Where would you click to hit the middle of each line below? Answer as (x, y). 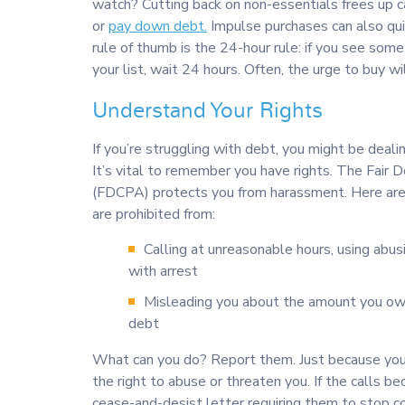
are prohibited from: (154, 215)
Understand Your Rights (207, 111)
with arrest (163, 272)
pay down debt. (158, 27)
